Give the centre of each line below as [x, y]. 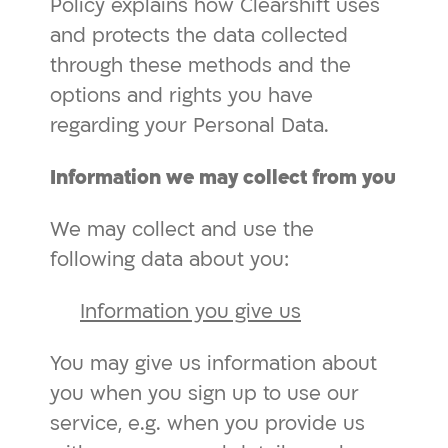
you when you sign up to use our [204, 393]
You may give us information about [213, 363]
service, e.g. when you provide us [207, 423]
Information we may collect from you [223, 177]
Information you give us [190, 311]
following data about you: [169, 259]
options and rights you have [181, 95]
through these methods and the [200, 65]
